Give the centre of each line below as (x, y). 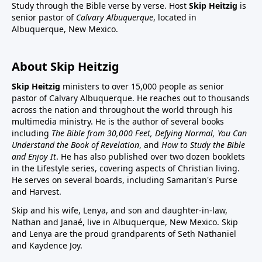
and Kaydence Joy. (47, 246)
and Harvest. (37, 192)
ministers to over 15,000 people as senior (142, 87)
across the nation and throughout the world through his (122, 110)
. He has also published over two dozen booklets (151, 157)
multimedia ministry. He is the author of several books (118, 122)
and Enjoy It (34, 157)
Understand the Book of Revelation (75, 145)
